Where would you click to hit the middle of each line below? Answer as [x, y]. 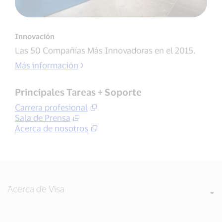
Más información [47, 65]
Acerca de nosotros [52, 128]
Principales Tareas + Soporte [78, 92]
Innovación [35, 36]
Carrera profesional [51, 107]
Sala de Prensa [43, 118]
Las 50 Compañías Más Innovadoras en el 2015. [105, 50]
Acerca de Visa [36, 189]
